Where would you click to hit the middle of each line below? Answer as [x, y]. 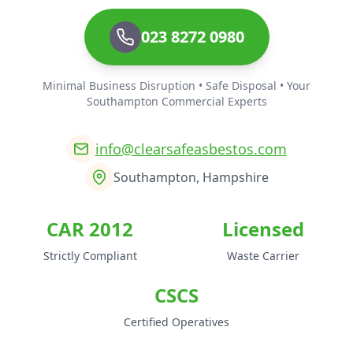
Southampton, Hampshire [191, 178]
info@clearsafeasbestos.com [191, 149]
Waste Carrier [263, 256]
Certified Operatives [176, 322]
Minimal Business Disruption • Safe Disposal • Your [176, 86]
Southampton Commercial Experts [176, 102]
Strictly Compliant [90, 256]
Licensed [263, 229]
